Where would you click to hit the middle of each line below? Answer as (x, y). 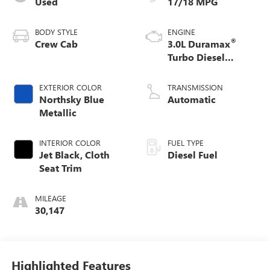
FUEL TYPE (186, 142)
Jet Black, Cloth (74, 154)
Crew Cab (56, 43)
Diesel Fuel (193, 154)
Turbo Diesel (196, 57)
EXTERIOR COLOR (70, 87)
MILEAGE (50, 198)
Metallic (58, 112)
